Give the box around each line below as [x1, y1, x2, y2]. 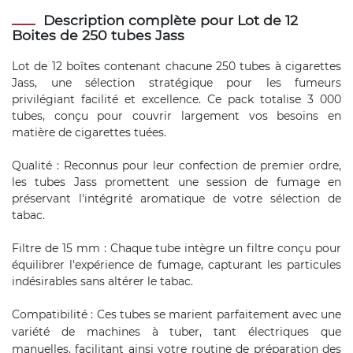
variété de [12, 325, 87, 339]
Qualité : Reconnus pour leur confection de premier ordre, [12, 158, 341, 173]
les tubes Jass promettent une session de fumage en [12, 175, 341, 189]
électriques [248, 325, 310, 339]
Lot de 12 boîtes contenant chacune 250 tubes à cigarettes [12, 59, 341, 73]
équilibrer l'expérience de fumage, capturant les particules [12, 258, 341, 272]
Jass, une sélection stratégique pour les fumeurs [12, 76, 341, 90]
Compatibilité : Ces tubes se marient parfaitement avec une [12, 307, 341, 321]
